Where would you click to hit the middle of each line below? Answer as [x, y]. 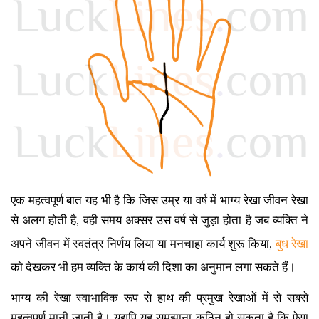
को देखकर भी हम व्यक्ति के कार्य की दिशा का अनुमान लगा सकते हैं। [153, 267]
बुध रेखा [292, 244]
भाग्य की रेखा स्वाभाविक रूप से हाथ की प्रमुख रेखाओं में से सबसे [159, 298]
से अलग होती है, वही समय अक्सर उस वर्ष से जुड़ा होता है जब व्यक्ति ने [159, 220]
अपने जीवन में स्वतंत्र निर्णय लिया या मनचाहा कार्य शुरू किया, [143, 244]
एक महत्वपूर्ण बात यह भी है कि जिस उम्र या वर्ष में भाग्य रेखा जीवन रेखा [159, 200]
